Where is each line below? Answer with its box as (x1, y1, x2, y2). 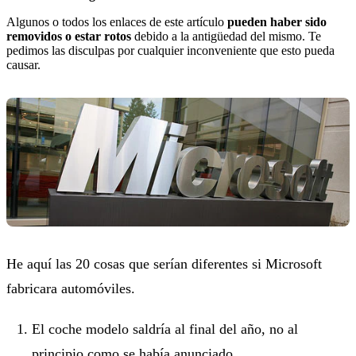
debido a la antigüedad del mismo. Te (131, 29, 321, 43)
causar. (6, 57, 41, 72)
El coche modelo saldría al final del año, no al (32, 321, 298, 338)
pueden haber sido (227, 14, 327, 29)
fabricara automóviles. (6, 281, 135, 297)
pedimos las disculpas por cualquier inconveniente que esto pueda (6, 43, 335, 57)
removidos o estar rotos (6, 29, 131, 43)
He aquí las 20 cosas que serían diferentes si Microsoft (6, 256, 322, 273)
